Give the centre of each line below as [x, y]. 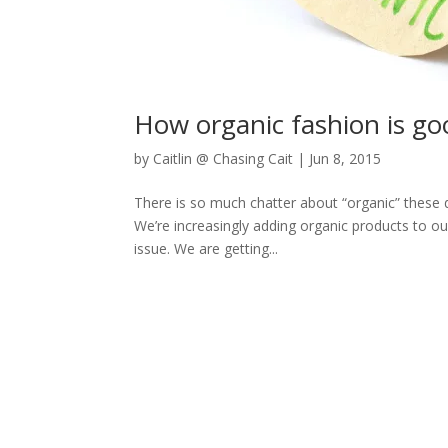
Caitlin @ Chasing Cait [223, 158]
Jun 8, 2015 [345, 158]
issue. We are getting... [206, 248]
